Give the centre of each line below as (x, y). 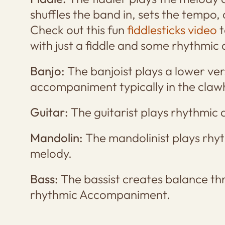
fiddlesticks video (172, 29)
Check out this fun (78, 29)
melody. (51, 153)
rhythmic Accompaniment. (100, 194)
